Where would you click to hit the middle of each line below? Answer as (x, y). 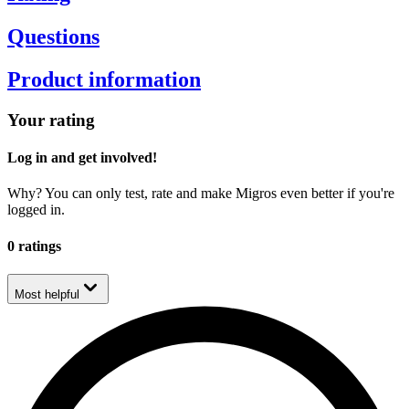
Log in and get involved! (82, 158)
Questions (53, 36)
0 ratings (34, 246)
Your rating (51, 120)
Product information (104, 79)
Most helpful (47, 294)
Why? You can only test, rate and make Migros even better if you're (201, 194)
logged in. (36, 210)
